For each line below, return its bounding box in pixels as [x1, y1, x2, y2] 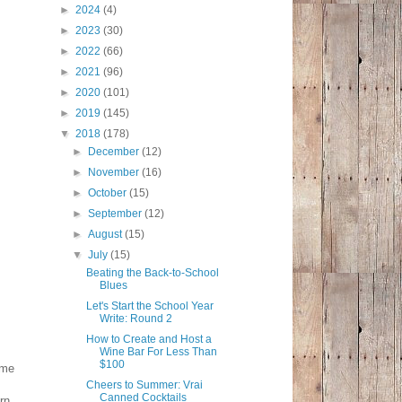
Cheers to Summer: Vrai [85, 379, 203, 392]
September [88, 207, 145, 221]
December [88, 145, 143, 159]
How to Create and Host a [85, 333, 212, 346]
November [88, 166, 143, 179]
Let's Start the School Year [85, 300, 214, 313]
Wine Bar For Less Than [99, 345, 217, 359]
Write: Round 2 [99, 312, 172, 326]
